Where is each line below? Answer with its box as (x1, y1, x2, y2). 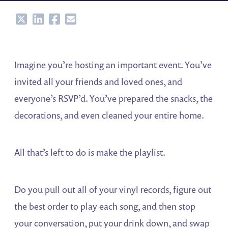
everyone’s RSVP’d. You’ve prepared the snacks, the (14, 92, 213, 105)
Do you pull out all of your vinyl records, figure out (14, 183, 212, 196)
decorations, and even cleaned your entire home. (14, 109, 205, 122)
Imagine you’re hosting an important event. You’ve (14, 59, 212, 71)
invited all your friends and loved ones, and (14, 75, 183, 88)
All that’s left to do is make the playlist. (14, 146, 166, 159)
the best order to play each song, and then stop (14, 200, 196, 213)
